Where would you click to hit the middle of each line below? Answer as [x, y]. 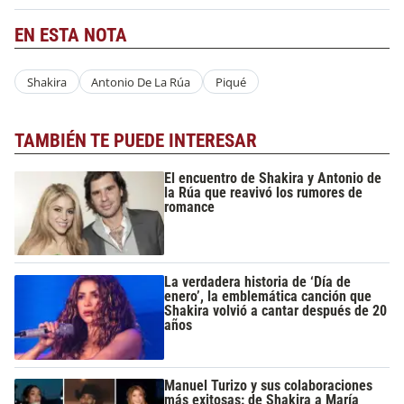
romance [190, 207]
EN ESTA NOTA [71, 35]
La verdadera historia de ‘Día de [258, 282]
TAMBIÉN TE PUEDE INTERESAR [136, 141]
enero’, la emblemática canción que [268, 297]
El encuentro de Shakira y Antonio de [273, 178]
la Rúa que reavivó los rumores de [264, 192]
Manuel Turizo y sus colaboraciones [269, 386]
